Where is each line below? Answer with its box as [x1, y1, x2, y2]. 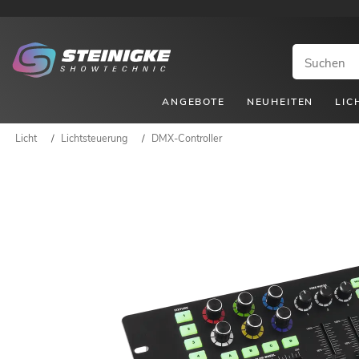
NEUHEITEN [246, 95, 314, 108]
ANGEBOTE [162, 95, 225, 108]
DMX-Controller [151, 131, 222, 145]
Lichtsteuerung [61, 131, 127, 145]
